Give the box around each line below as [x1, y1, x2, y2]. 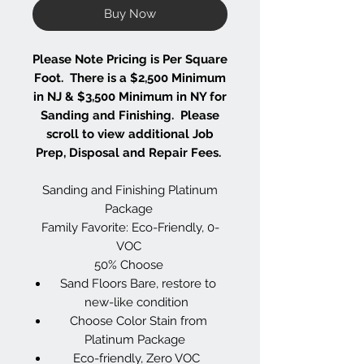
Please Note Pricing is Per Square [32, 51, 227, 67]
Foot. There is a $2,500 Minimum [34, 70, 226, 85]
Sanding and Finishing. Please [41, 107, 219, 123]
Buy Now [104, 6, 156, 21]
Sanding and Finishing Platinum [42, 182, 218, 197]
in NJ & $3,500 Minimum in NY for [33, 89, 227, 104]
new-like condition [84, 294, 192, 310]
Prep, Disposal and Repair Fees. [36, 145, 224, 160]
